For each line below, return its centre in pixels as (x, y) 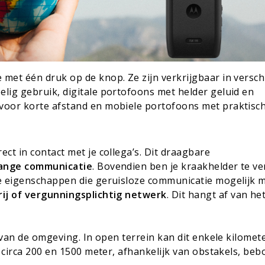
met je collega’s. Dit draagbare (138, 152)
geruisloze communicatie (154, 181)
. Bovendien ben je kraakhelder (165, 167)
